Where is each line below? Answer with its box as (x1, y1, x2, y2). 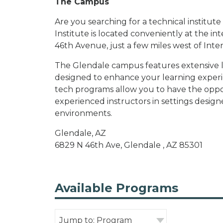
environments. (55, 108, 112, 118)
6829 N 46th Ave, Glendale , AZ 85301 (55, 140, 203, 150)
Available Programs (55, 180, 178, 195)
